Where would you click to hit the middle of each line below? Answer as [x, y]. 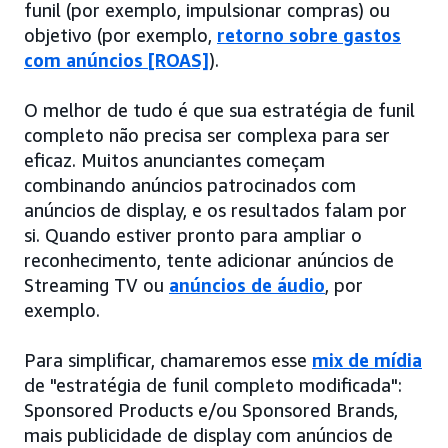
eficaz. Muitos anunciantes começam [174, 159]
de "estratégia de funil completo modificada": [213, 384]
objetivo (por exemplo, [120, 34]
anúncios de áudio [247, 284]
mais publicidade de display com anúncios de [208, 434]
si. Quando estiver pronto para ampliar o [193, 234]
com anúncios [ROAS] [116, 59]
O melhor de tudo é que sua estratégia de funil [219, 109]
